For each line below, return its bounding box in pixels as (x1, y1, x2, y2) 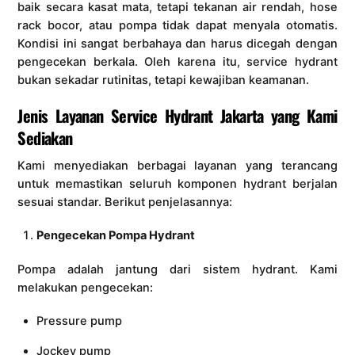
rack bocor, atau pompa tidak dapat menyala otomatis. (17, 17, 338, 32)
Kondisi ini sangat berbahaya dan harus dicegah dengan (17, 36, 338, 51)
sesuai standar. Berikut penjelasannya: (17, 195, 233, 210)
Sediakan (17, 125, 73, 150)
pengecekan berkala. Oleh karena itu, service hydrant (17, 54, 338, 69)
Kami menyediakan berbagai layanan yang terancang (17, 158, 338, 174)
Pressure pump (36, 314, 122, 329)
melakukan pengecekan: (17, 281, 154, 296)
